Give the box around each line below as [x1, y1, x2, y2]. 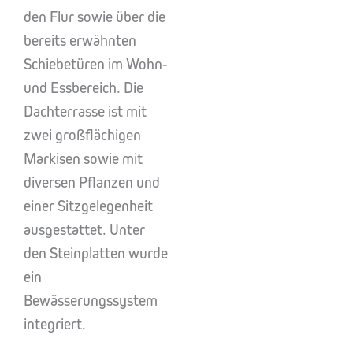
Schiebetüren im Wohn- [24, 55, 168, 73]
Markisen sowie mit [24, 150, 143, 168]
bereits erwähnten [24, 32, 136, 50]
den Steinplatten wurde [24, 244, 168, 262]
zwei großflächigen [24, 126, 141, 144]
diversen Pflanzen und [24, 173, 160, 191]
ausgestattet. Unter [24, 221, 145, 239]
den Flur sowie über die [24, 8, 165, 26]
